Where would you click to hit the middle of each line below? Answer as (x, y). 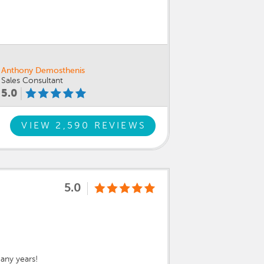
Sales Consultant (32, 80)
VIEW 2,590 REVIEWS (84, 126)
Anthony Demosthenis (43, 70)
